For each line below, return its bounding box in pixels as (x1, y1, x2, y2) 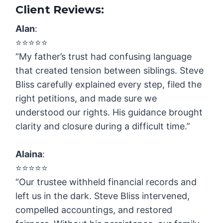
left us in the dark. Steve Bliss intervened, (15, 191, 190, 202)
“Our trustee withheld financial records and (15, 177, 197, 188)
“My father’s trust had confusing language (15, 51, 192, 62)
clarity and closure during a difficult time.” (15, 121, 191, 132)
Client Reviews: (15, 3, 105, 17)
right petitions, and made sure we (15, 93, 157, 104)
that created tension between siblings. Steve (15, 65, 204, 76)
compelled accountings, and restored (15, 205, 173, 216)
